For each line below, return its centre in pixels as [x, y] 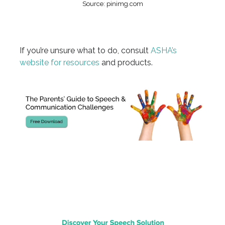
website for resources [59, 62]
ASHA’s [163, 50]
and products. [126, 62]
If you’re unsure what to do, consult [85, 50]
